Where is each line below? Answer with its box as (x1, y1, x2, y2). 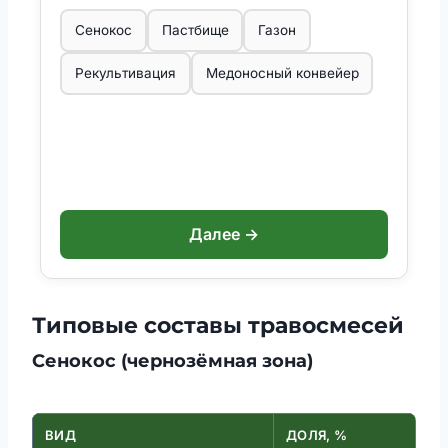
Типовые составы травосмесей (32, 312, 404, 340)
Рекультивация (74, 65, 176, 82)
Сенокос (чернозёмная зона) (32, 350, 313, 373)
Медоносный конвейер (205, 65, 359, 82)
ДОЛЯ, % (286, 427, 348, 444)
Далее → (189, 224, 259, 245)
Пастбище (161, 22, 229, 39)
